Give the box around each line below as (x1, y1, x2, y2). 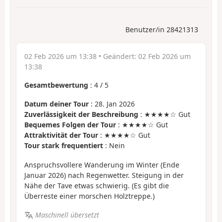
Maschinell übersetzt (35, 210, 99, 220)
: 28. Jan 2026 (89, 99, 135, 109)
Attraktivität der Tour (24, 130, 98, 140)
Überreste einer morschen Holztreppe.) (24, 191, 155, 201)
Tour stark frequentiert (24, 141, 103, 151)
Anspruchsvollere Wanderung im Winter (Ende (24, 160, 179, 169)
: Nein (103, 141, 125, 151)
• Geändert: (97, 51, 138, 61)
